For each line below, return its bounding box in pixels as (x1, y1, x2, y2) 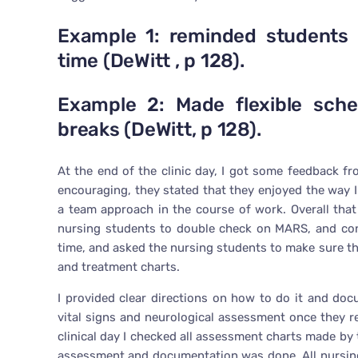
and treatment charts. (58, 260, 180, 275)
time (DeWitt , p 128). (58, 50, 245, 73)
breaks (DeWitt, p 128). (58, 118, 261, 141)
